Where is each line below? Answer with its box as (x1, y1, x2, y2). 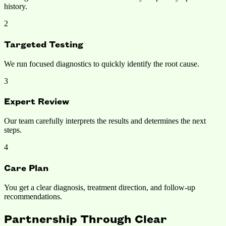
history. (4, 2, 27, 11)
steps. (4, 126, 22, 135)
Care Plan (4, 161, 48, 174)
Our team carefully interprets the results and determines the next (4, 117, 206, 126)
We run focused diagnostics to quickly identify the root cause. (4, 59, 199, 68)
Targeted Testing (4, 37, 83, 50)
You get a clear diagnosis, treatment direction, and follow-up (4, 183, 195, 192)
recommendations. (4, 192, 62, 201)
